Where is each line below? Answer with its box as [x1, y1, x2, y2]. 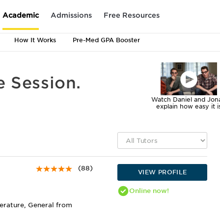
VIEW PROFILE [137, 168, 187, 176]
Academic [2, 11, 39, 19]
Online [129, 187, 151, 194]
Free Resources [104, 11, 160, 19]
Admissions [51, 11, 92, 19]
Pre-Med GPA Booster [73, 36, 140, 44]
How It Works [14, 36, 56, 44]
